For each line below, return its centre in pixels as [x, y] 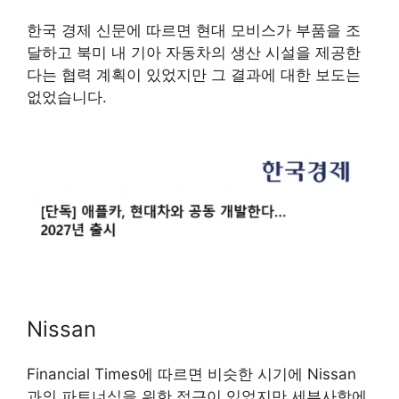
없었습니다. [67, 98]
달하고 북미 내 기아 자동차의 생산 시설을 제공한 [194, 53]
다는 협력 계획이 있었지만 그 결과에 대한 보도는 [194, 75]
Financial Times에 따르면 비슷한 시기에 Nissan [191, 374]
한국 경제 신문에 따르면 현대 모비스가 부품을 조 [194, 31]
